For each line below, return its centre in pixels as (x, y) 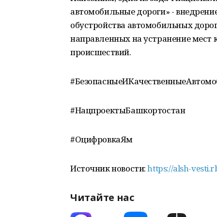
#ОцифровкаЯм (101, 139)
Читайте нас (102, 197)
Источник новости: (109, 168)
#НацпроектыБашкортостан (128, 110)
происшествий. (101, 52)
